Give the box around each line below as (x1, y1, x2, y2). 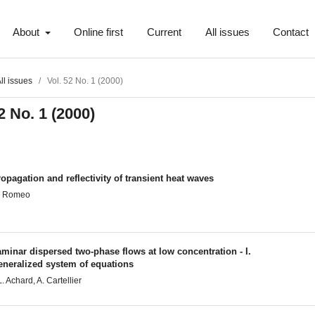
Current (146, 27, 181, 39)
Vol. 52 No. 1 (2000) (47, 76, 124, 86)
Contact (273, 27, 309, 39)
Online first (74, 27, 124, 39)
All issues (205, 27, 250, 39)
